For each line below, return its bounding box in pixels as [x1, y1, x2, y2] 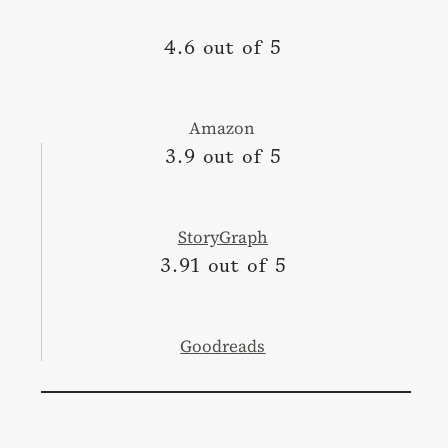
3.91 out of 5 [159, 252, 286, 279]
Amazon [189, 115, 256, 140]
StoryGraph [177, 224, 268, 249]
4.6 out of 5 [163, 34, 281, 61]
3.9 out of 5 [164, 143, 281, 170]
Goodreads [180, 333, 266, 358]
